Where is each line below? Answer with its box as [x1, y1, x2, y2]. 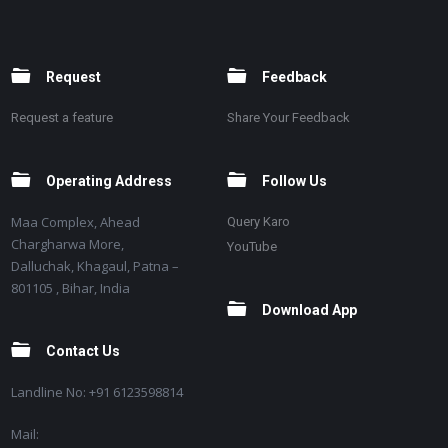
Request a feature [10, 110, 113, 126]
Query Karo [227, 214, 291, 230]
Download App [262, 302, 358, 319]
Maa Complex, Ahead [10, 213, 140, 232]
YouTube [227, 239, 278, 255]
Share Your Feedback [227, 110, 351, 126]
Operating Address [45, 173, 172, 190]
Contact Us [45, 343, 120, 360]
